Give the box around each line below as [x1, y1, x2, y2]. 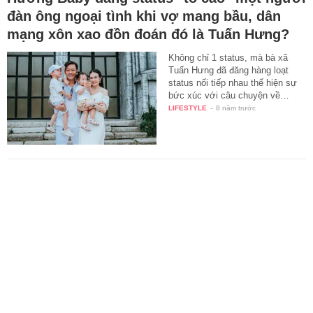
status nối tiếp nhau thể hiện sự [168, 77, 298, 88]
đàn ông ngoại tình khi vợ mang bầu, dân [7, 8, 281, 24]
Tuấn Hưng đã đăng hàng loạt [168, 64, 289, 75]
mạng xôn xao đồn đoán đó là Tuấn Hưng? [7, 26, 289, 42]
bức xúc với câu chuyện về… [168, 89, 290, 101]
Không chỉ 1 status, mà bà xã [168, 52, 289, 63]
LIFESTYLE [168, 103, 208, 112]
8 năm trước [216, 103, 256, 112]
